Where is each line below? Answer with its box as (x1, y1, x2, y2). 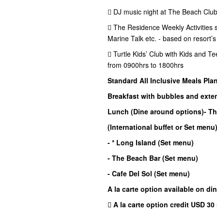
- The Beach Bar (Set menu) (108, 153, 198, 163)
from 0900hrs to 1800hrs (108, 60, 184, 70)
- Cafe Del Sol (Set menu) (108, 169, 190, 179)
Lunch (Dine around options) (108, 107, 204, 117)
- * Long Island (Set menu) (108, 138, 194, 148)
